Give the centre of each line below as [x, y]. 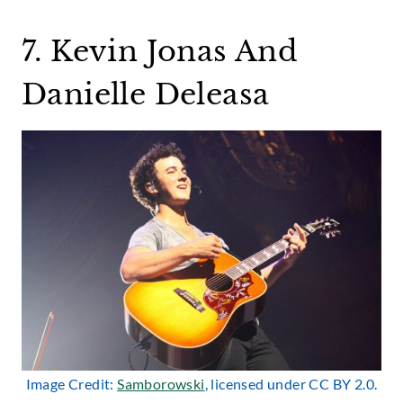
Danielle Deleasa [146, 95]
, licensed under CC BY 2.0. [291, 383]
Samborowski [161, 383]
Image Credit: [72, 383]
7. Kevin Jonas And [160, 52]
